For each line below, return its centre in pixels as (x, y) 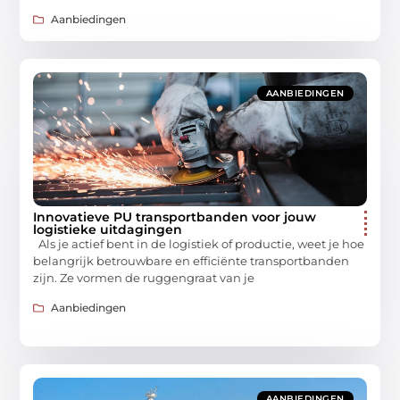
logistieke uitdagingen (108, 230)
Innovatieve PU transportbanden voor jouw (175, 217)
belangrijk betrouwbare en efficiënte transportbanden (192, 261)
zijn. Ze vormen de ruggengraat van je (144, 278)
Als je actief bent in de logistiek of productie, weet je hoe (199, 244)
